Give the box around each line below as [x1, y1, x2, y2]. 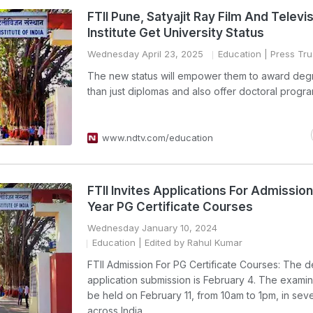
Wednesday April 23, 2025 [87, 48, 203, 59]
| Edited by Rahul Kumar [136, 237, 242, 248]
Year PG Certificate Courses [87, 200, 253, 214]
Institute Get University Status [87, 26, 264, 40]
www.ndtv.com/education [102, 132, 213, 143]
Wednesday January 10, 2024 [87, 222, 217, 233]
